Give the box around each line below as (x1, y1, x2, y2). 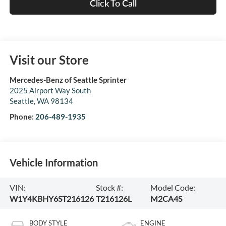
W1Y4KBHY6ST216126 (9, 193, 94, 203)
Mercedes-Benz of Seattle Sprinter (9, 75, 127, 84)
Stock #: (95, 182, 123, 192)
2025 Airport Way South (9, 85, 91, 95)
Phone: (9, 111, 35, 121)
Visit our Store (9, 52, 89, 67)
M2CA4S (150, 193, 183, 203)
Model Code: (150, 182, 196, 192)
